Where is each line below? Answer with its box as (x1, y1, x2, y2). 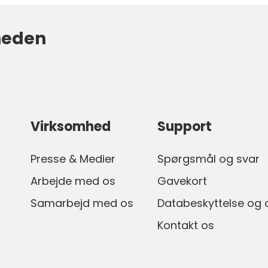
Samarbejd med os (31, 196, 134, 211)
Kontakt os (157, 218, 214, 233)
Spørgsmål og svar (157, 151, 260, 167)
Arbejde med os (31, 173, 116, 189)
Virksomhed (31, 117, 111, 136)
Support (157, 117, 212, 136)
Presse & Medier (31, 151, 116, 167)
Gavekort (157, 173, 207, 189)
